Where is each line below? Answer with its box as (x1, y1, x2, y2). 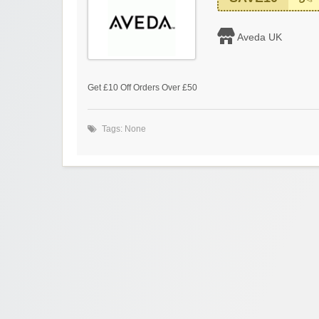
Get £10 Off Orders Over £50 (88, 83, 197, 93)
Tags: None (102, 124, 146, 135)
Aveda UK (237, 31, 282, 43)
